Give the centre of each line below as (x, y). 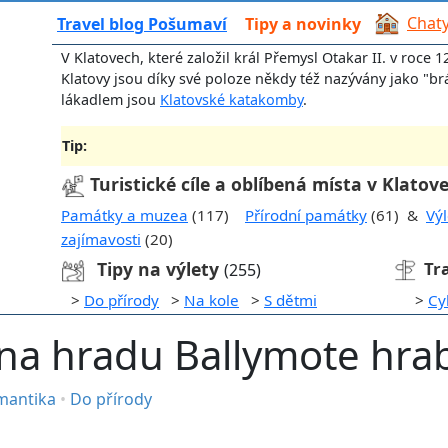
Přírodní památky (306, 214)
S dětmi (290, 299)
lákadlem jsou (110, 99)
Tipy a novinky (303, 23)
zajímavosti (101, 238)
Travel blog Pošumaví (142, 23)
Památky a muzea (124, 214)
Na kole (211, 299)
